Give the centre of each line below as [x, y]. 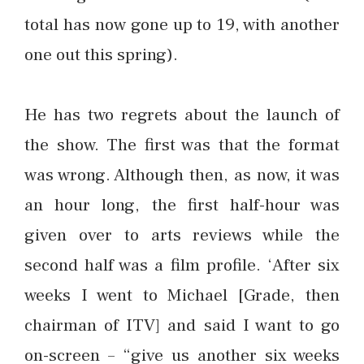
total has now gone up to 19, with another [182, 24]
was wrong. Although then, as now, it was [182, 175]
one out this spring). [101, 54]
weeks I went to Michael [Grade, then [182, 295]
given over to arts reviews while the [182, 235]
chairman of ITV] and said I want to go [182, 325]
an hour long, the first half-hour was [182, 205]
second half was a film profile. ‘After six [182, 265]
